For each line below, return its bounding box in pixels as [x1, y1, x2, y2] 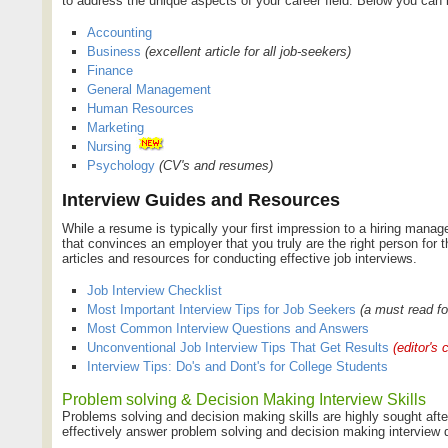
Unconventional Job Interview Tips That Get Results [87, 339, 389, 355]
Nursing [87, 138, 131, 154]
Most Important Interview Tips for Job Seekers [87, 301, 356, 317]
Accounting [87, 24, 152, 40]
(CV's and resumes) [159, 157, 273, 173]
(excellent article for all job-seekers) [145, 43, 351, 59]
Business [87, 43, 141, 59]
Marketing [87, 119, 144, 135]
